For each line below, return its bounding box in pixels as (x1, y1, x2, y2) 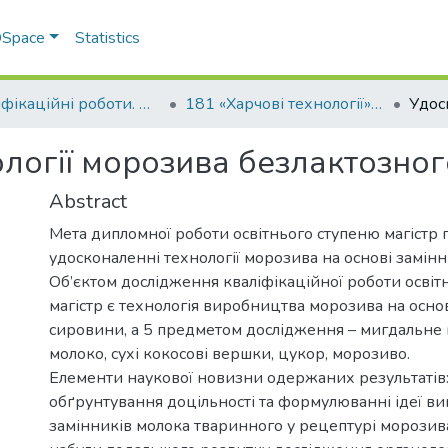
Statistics (75, 27, 141, 49)
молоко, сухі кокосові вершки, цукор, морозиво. (49, 343, 410, 365)
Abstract (49, 188, 127, 215)
